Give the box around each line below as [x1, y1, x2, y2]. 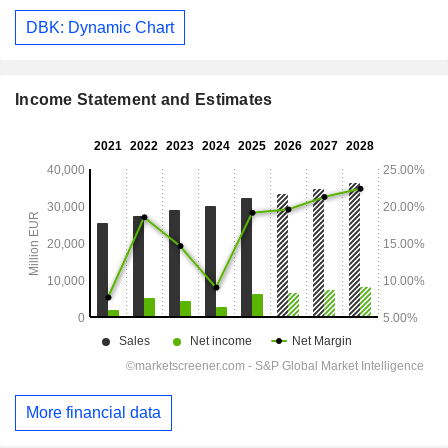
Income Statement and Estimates [15, 91, 273, 109]
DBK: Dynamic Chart [26, 18, 174, 36]
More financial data [26, 404, 161, 422]
